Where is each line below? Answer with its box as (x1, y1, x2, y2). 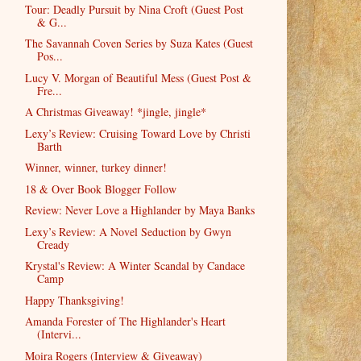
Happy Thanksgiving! (24, 292, 124, 308)
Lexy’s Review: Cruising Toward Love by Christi (24, 125, 251, 141)
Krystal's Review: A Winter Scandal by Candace (24, 258, 245, 274)
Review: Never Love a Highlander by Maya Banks (24, 202, 255, 218)
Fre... (36, 82, 62, 98)
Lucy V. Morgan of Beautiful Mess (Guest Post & (24, 69, 251, 85)
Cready (36, 236, 69, 252)
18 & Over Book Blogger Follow (24, 180, 176, 197)
